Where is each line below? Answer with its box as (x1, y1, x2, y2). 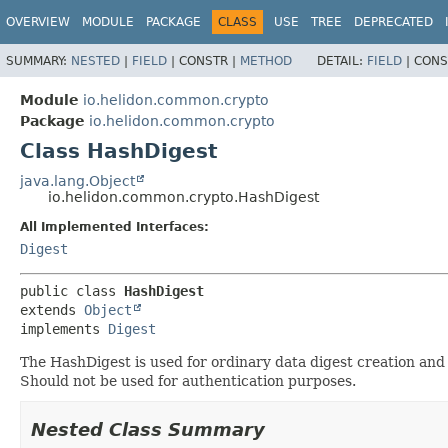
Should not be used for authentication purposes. (20, 372, 356, 389)
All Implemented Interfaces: (20, 219, 209, 234)
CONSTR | (179, 53, 240, 68)
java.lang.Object (20, 172, 135, 189)
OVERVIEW (6, 15, 70, 29)
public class (20, 282, 124, 299)
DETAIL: (317, 53, 367, 68)
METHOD (240, 53, 292, 68)
